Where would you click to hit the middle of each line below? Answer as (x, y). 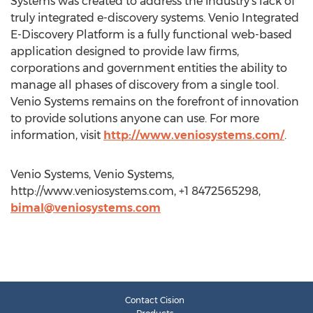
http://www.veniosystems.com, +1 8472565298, (136, 191)
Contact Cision (155, 300)
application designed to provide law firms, (125, 51)
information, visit (57, 135)
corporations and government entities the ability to (149, 68)
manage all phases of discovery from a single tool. (145, 85)
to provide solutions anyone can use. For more (135, 118)
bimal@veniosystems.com (86, 208)
